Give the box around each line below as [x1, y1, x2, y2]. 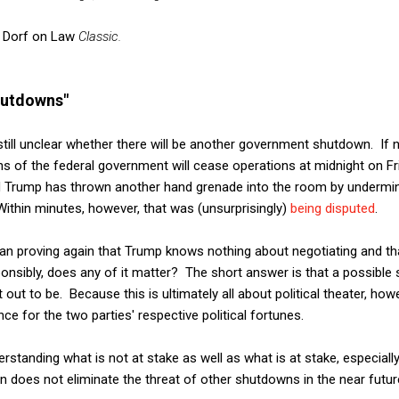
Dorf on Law [3, 28, 75, 45]
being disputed [290, 199, 375, 216]
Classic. [75, 28, 121, 45]
